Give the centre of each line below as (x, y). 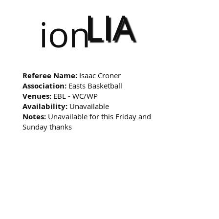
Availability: (45, 106)
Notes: (34, 116)
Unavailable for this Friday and (99, 116)
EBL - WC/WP (75, 96)
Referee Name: (50, 75)
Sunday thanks (47, 126)
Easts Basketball (95, 85)
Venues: (37, 96)
